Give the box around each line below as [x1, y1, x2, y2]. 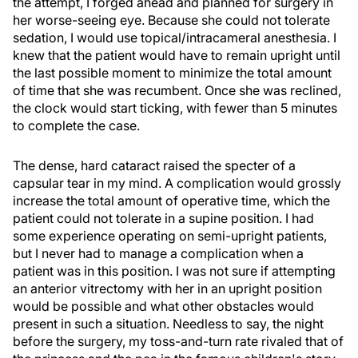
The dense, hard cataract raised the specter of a [13, 157, 296, 173]
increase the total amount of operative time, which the [13, 193, 330, 209]
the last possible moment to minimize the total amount [13, 65, 332, 81]
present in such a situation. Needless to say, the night [13, 316, 324, 332]
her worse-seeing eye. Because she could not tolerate [13, 12, 330, 28]
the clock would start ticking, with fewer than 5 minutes [13, 100, 337, 116]
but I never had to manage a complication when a [13, 245, 304, 261]
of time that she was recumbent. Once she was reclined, [13, 82, 341, 98]
